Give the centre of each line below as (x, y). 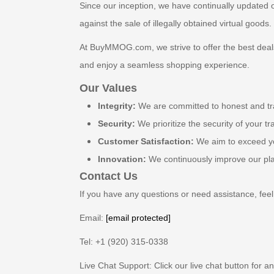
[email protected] (138, 218)
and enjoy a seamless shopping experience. (165, 65)
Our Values (108, 88)
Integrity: (117, 106)
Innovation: (122, 159)
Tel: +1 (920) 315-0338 (124, 242)
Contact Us (109, 176)
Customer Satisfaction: (146, 141)
